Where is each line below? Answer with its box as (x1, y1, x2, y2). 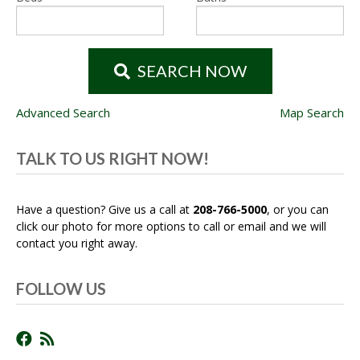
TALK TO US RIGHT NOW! (16, 149, 209, 169)
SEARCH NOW (133, 61, 247, 81)
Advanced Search (16, 104, 110, 121)
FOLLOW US (16, 279, 106, 299)
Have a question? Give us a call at (16, 202, 193, 218)
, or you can (267, 202, 329, 218)
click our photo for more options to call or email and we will (16, 219, 326, 235)
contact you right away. (16, 235, 137, 252)
